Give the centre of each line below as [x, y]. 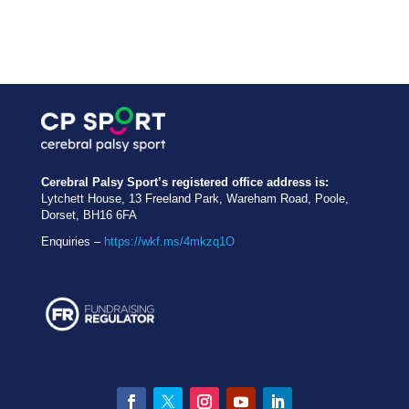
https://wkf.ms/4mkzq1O [169, 241]
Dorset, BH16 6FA [89, 215]
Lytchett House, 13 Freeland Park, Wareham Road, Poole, [194, 198]
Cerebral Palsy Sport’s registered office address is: [184, 182]
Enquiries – [72, 241]
